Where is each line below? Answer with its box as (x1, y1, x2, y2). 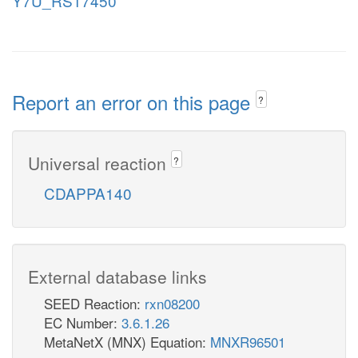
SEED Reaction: (44, 292, 145, 313)
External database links (28, 264, 207, 288)
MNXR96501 (210, 331, 285, 352)
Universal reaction (28, 150, 171, 175)
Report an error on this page (12, 88, 256, 116)
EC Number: (44, 312, 121, 332)
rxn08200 (145, 292, 200, 313)
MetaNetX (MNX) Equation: (44, 331, 210, 352)
